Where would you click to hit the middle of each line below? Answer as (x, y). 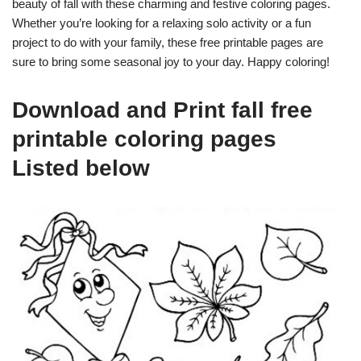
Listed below (81, 168)
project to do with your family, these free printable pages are (168, 43)
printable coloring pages (144, 139)
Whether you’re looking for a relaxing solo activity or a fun (162, 23)
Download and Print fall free (162, 110)
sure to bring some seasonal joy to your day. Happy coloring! (171, 62)
